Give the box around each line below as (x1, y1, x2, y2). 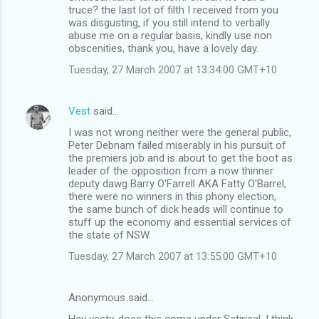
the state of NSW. (68, 228, 151, 241)
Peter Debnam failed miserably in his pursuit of (68, 138, 286, 152)
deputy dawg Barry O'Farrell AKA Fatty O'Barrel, (68, 177, 286, 190)
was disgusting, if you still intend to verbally (68, 16, 270, 29)
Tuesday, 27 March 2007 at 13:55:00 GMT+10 (68, 249, 277, 263)
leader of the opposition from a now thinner (68, 164, 273, 177)
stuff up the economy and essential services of (68, 215, 291, 229)
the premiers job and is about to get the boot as (68, 151, 293, 164)
